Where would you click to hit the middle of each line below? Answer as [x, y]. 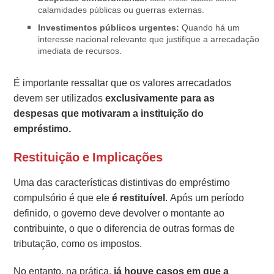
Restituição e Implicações [88, 157]
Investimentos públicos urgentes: [110, 27]
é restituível [139, 198]
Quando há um [211, 27]
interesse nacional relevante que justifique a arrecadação [149, 39]
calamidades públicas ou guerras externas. [121, 9]
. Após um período [205, 198]
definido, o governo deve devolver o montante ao [119, 213]
